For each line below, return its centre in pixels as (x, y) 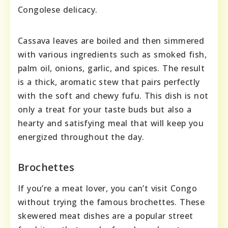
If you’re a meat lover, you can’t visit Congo (107, 188)
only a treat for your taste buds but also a (105, 109)
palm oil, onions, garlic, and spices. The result (111, 68)
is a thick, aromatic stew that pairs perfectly (109, 82)
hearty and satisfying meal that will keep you (111, 123)
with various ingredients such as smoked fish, (112, 54)
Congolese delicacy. (58, 9)
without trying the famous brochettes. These (111, 202)
